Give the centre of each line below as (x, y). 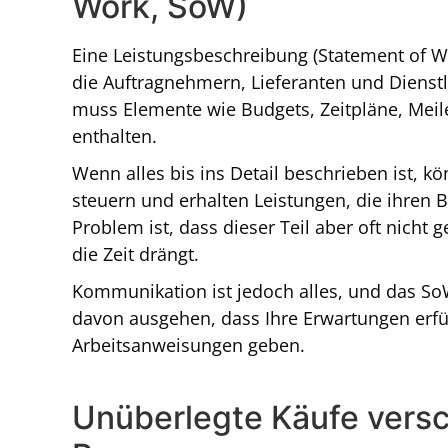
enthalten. (114, 136)
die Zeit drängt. (135, 254)
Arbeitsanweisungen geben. (188, 345)
